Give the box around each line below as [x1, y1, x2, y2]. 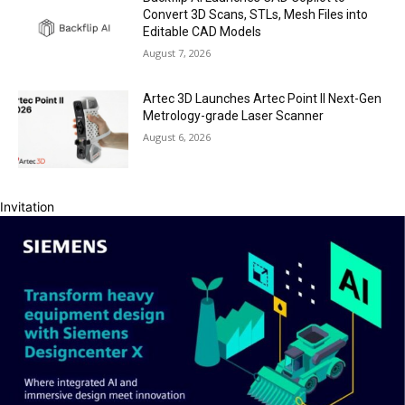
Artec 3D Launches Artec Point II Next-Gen [143, 91, 382, 107]
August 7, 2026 [143, 46, 212, 61]
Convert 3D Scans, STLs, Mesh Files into [143, 7, 369, 23]
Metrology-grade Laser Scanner [143, 108, 325, 124]
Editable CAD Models [143, 24, 262, 40]
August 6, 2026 [143, 130, 212, 145]
